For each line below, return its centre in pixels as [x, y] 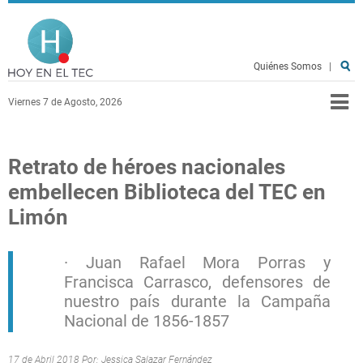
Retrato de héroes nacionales [147, 167]
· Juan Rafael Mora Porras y [197, 263]
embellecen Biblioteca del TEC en [167, 192]
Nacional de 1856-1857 [147, 321]
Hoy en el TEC [173, 26]
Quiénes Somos [288, 66]
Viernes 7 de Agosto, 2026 [65, 102]
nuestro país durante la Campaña [197, 301]
